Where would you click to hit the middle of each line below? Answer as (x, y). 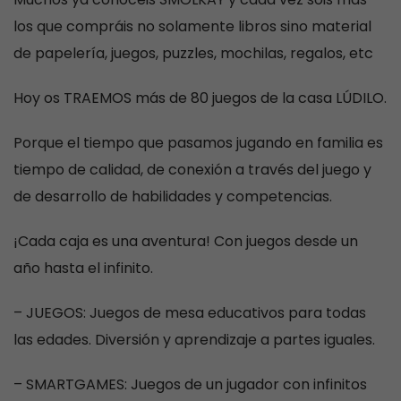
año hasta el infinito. (83, 268)
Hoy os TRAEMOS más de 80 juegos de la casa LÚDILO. (200, 98)
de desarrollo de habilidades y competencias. (173, 196)
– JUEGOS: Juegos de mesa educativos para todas (190, 313)
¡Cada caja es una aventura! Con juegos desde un (186, 241)
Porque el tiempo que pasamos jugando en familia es (198, 143)
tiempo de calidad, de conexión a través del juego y (192, 170)
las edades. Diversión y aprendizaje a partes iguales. (194, 340)
